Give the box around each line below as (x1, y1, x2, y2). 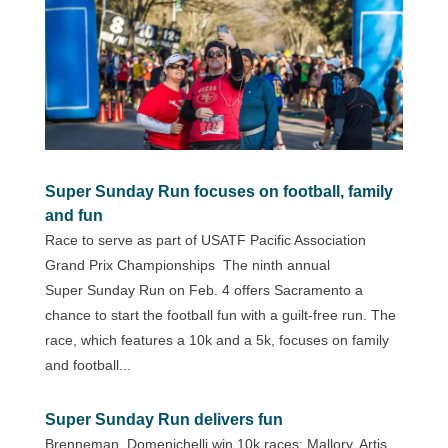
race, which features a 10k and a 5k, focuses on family (44, 331, 389, 348)
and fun (44, 206, 103, 224)
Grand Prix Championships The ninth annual (44, 256, 330, 273)
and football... (44, 356, 131, 373)
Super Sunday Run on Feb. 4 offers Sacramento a (44, 281, 363, 298)
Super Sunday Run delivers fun (44, 410, 283, 428)
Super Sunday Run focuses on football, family (44, 182, 393, 200)
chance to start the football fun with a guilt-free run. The (44, 306, 396, 323)
